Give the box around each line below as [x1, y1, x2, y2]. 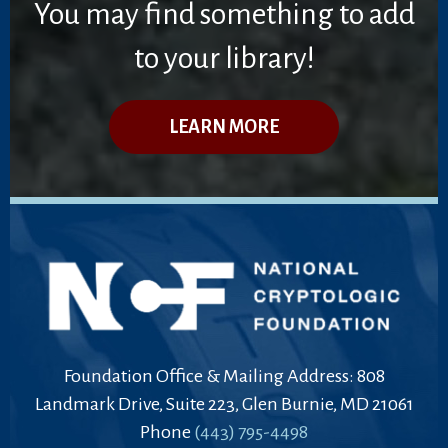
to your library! [133, 41, 315, 74]
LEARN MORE [169, 116, 279, 137]
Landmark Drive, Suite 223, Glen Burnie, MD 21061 [34, 393, 414, 414]
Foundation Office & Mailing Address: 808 [63, 365, 385, 386]
